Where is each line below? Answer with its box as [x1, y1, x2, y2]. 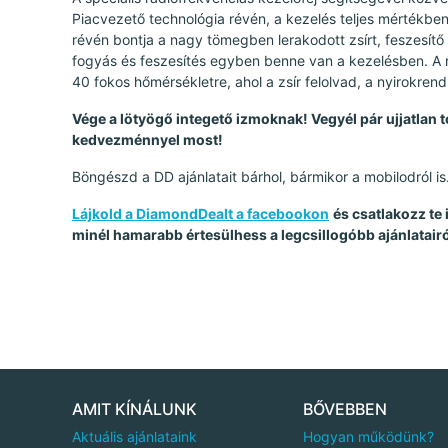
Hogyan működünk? [302, 427, 434, 445]
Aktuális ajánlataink [72, 427, 197, 445]
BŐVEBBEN [302, 398, 387, 419]
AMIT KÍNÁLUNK [72, 398, 197, 419]
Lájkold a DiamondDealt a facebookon [72, 204, 329, 222]
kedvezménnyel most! [72, 130, 223, 148]
